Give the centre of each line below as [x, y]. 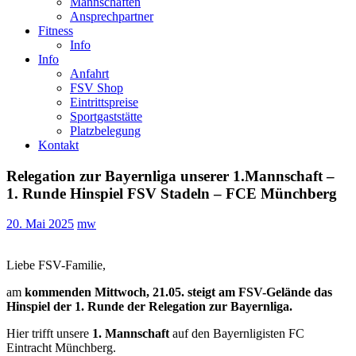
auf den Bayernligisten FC [238, 334]
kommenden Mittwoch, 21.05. [104, 292]
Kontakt [58, 145]
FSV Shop [97, 87]
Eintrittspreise [104, 102]
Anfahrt [89, 73]
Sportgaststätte [106, 116]
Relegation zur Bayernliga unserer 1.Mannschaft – [170, 176]
